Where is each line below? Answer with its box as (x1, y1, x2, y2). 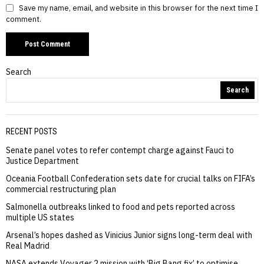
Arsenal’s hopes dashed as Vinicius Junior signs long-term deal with (6, 230, 252, 241)
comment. (6, 14, 41, 24)
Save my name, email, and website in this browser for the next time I (19, 3, 258, 13)
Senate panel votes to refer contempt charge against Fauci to (6, 145, 234, 156)
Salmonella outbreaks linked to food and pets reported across (6, 202, 235, 213)
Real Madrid (6, 240, 49, 252)
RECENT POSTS (6, 127, 57, 137)
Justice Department (6, 156, 79, 167)
